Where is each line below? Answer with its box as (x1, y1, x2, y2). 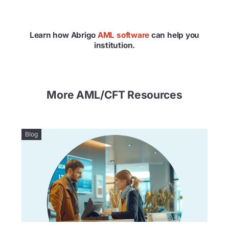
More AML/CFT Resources (47, 88, 182, 102)
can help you (149, 30, 200, 40)
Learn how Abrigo (29, 30, 98, 40)
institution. (94, 40, 135, 50)
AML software (97, 30, 150, 40)
